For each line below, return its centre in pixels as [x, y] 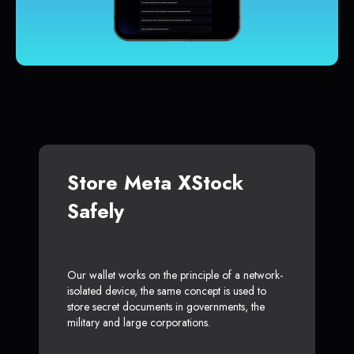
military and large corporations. [139, 323]
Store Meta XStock [155, 183]
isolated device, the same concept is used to [167, 291]
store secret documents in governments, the [166, 307]
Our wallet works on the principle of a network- [175, 275]
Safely [96, 211]
